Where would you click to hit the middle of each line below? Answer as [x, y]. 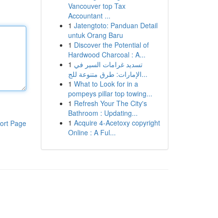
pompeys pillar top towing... [110, 93]
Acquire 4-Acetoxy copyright [117, 123]
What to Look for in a [106, 84]
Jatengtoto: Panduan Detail [116, 25]
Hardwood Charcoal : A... [107, 54]
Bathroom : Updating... [103, 113]
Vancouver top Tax [97, 6]
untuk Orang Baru [95, 35]
